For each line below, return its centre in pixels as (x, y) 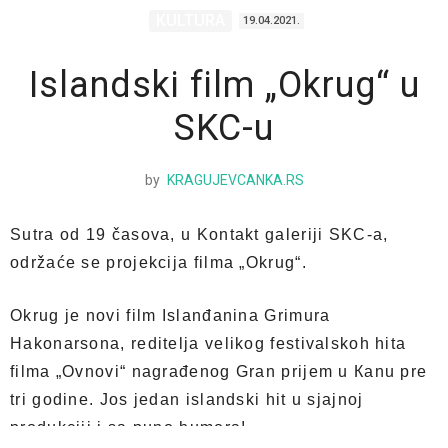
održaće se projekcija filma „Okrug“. (158, 262)
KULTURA (190, 20)
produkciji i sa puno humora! (128, 427)
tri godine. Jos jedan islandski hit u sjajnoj (187, 399)
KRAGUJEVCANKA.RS (235, 180)
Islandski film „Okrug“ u (224, 85)
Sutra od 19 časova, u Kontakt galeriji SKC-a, (199, 234)
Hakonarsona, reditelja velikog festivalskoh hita (208, 343)
